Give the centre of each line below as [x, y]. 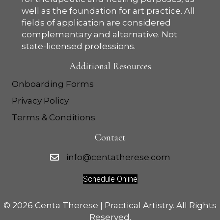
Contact [110, 138]
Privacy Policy [40, 101]
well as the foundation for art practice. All [108, 11]
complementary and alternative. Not [99, 35]
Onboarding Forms [53, 84]
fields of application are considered [96, 23]
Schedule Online [110, 179]
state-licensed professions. [79, 46]
